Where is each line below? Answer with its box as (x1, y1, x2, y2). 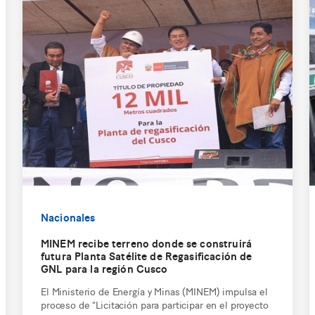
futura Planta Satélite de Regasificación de (41, 247, 252, 263)
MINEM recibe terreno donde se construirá (41, 235, 252, 250)
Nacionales (41, 209, 96, 224)
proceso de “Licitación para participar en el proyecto (41, 297, 269, 311)
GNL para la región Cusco (41, 260, 168, 276)
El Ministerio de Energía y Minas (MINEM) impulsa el (41, 283, 268, 297)
